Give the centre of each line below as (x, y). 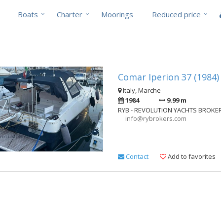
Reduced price (176, 14)
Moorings (117, 14)
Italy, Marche (141, 90)
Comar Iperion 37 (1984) (168, 77)
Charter (70, 14)
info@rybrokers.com (156, 118)
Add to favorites (191, 157)
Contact (136, 157)
